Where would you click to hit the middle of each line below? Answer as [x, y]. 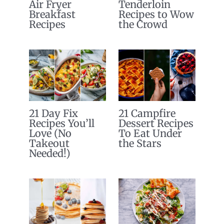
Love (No [50, 133]
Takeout [49, 143]
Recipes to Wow [156, 14]
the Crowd [143, 24]
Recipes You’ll [61, 123]
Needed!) [49, 153]
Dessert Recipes [156, 123]
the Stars [140, 143]
